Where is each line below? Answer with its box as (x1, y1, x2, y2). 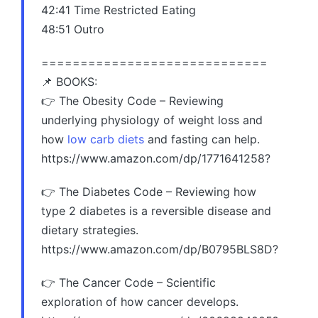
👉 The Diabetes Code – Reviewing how (41, 184, 256, 199)
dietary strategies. (41, 222, 138, 237)
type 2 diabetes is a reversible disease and (41, 203, 271, 218)
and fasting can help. (144, 131, 260, 146)
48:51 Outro (41, 21, 104, 36)
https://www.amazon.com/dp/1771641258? (41, 150, 270, 165)
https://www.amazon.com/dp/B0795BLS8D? (41, 241, 278, 256)
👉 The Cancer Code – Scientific (41, 275, 216, 290)
